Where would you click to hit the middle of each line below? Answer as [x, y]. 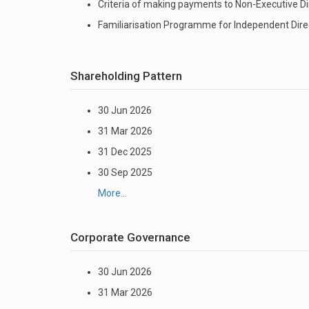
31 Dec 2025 [125, 152]
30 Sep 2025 [125, 172]
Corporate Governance [130, 237]
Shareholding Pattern [126, 76]
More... [112, 193]
